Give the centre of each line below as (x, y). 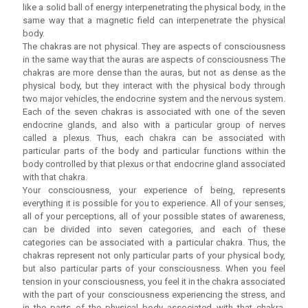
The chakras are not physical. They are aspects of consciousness (154, 47)
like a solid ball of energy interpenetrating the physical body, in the (154, 8)
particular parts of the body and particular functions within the (154, 151)
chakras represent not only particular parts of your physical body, (154, 256)
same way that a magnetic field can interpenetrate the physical (154, 21)
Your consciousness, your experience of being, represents (154, 190)
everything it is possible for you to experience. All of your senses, (154, 203)
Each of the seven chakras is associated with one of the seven (154, 112)
